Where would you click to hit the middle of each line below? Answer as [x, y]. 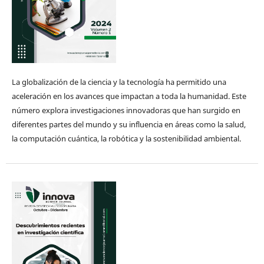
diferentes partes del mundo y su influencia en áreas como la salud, [128, 125]
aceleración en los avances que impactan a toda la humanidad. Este [129, 96]
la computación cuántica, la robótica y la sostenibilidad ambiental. [126, 139]
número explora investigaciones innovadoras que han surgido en [126, 110]
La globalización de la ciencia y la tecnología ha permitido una [119, 82]
